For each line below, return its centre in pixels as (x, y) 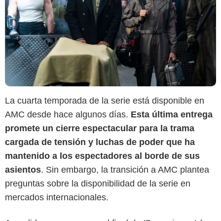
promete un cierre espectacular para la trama (100, 128)
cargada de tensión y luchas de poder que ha (100, 142)
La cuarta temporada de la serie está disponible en (105, 100)
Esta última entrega (172, 114)
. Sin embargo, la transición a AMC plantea (125, 169)
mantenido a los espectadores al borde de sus (102, 156)
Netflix (110, 202)
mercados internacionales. (57, 197)
